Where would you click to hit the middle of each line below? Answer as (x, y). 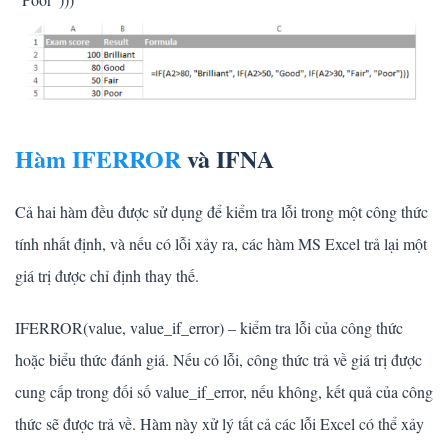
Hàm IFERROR (98, 158)
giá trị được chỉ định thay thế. (107, 275)
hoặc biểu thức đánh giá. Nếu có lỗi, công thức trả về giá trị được (218, 359)
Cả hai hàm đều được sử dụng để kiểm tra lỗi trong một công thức (221, 211)
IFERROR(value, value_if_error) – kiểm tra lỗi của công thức (209, 327)
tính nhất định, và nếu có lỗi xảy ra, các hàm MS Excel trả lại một (221, 243)
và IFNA (227, 158)
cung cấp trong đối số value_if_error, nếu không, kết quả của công (224, 391)
